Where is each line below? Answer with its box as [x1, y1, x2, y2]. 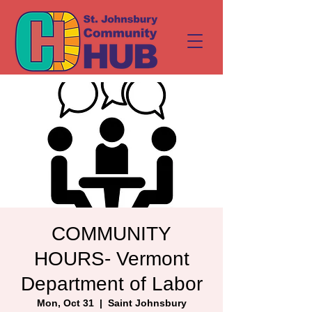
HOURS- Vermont [33, 248, 189, 270]
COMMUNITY [52, 223, 171, 244]
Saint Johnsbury [107, 297, 187, 309]
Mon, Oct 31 [36, 297, 94, 309]
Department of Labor [20, 273, 203, 295]
